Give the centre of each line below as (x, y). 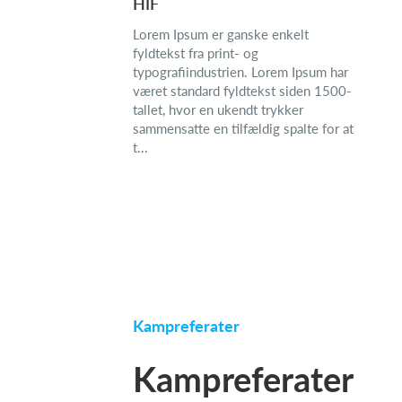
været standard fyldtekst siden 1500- (242, 91)
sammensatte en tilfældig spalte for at (243, 128)
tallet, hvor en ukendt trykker (218, 109)
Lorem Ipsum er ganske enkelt (221, 34)
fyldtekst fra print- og (196, 53)
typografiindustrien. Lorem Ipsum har (240, 72)
